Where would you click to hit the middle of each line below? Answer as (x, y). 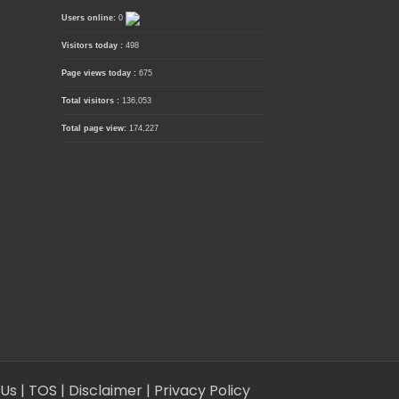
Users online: (90, 18)
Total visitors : (91, 101)
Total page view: (95, 129)
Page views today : (100, 73)
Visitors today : (93, 46)
